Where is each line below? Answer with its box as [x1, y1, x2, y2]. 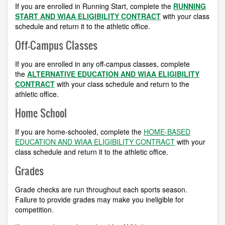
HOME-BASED [144, 127, 190, 137]
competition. [15, 204, 54, 215]
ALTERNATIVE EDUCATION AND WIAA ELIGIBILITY [27, 69, 199, 79]
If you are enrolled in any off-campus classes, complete [15, 59, 190, 69]
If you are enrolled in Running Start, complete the [15, 1, 173, 12]
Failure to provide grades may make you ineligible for [15, 194, 184, 205]
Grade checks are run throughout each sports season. [15, 184, 189, 195]
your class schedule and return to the [69, 79, 189, 89]
